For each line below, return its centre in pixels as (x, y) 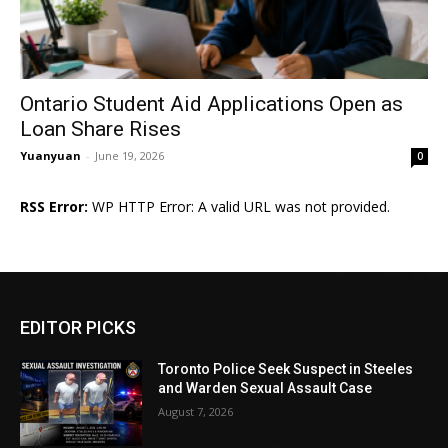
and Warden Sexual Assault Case (265, 388)
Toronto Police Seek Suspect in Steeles (286, 369)
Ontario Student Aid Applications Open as (211, 104)
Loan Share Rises (100, 129)
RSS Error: (54, 207)
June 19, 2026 (129, 156)
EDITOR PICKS (78, 328)
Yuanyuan (50, 156)
